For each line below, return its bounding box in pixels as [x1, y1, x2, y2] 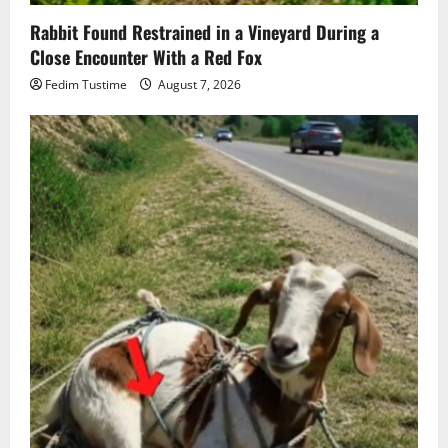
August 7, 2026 [155, 76, 241, 94]
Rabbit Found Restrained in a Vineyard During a [30, 19, 379, 46]
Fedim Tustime [45, 76, 127, 94]
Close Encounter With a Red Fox [30, 44, 262, 71]
